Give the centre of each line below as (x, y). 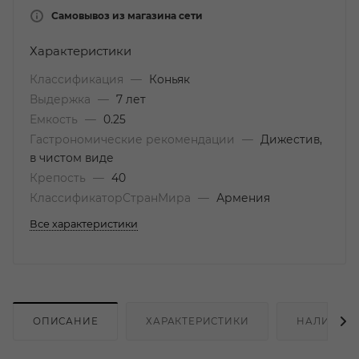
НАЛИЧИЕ (325, 321)
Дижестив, (291, 139)
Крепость (59, 178)
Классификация (78, 79)
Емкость (55, 119)
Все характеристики (84, 224)
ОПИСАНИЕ (66, 321)
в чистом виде (72, 158)
